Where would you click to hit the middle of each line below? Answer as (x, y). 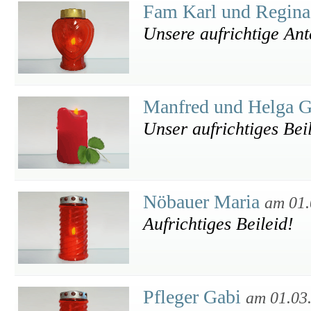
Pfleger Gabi (194, 297)
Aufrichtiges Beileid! (218, 224)
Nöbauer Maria (204, 202)
